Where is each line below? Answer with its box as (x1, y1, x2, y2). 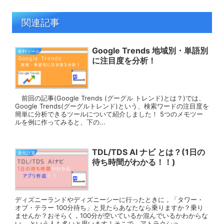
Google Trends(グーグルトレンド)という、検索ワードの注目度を (15, 102, 209, 110)
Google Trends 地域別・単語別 (91, 45, 208, 55)
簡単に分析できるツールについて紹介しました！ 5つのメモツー (15, 110, 203, 118)
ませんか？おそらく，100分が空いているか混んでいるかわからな (15, 211, 208, 220)
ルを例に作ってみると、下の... (15, 118, 105, 126)
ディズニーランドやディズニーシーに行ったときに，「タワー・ (15, 195, 203, 204)
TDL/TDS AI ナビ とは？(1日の (91, 146, 205, 157)
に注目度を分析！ (91, 55, 156, 65)
